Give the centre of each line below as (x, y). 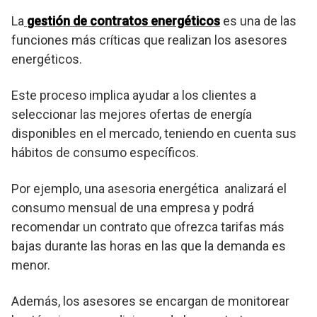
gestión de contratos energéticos (123, 21)
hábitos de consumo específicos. (105, 152)
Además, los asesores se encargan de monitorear (150, 301)
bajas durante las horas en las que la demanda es (149, 246)
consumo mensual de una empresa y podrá (133, 207)
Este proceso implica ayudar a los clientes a (134, 95)
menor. (31, 265)
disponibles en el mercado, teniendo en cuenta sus (154, 133)
